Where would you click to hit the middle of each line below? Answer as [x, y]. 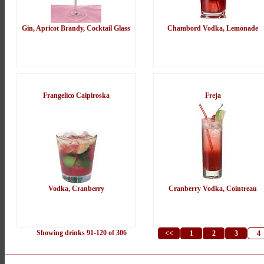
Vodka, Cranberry [76, 189]
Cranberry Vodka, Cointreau [213, 189]
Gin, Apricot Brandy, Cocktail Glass [76, 29]
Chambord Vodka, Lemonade [213, 29]
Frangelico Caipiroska [76, 96]
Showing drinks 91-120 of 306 [81, 233]
